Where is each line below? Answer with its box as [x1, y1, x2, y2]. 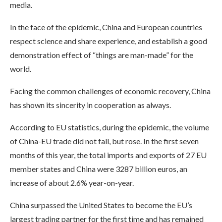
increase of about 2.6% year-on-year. [10, 177, 134, 187]
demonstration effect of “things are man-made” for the [10, 50, 193, 59]
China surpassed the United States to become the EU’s [10, 200, 192, 210]
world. [10, 63, 31, 73]
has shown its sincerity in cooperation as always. [10, 100, 171, 110]
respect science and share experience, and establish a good [10, 36, 207, 46]
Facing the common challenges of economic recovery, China [10, 86, 211, 96]
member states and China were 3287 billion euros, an [10, 164, 187, 173]
